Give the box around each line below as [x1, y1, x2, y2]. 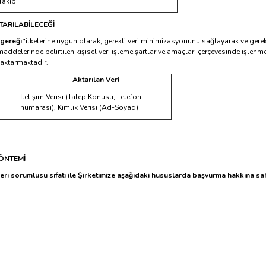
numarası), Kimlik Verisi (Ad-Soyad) [20, 103, 138, 112]
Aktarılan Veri [72, 75, 119, 84]
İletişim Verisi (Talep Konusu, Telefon [20, 92, 141, 102]
